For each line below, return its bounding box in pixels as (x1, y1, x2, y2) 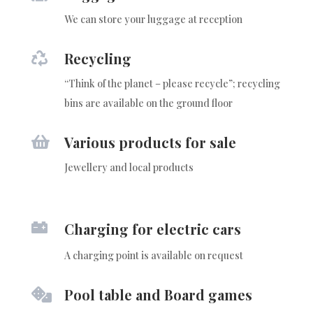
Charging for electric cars (64, 219, 241, 238)
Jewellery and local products (64, 160, 194, 174)
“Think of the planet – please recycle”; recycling (64, 76, 280, 90)
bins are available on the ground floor (64, 96, 233, 110)
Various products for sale (64, 132, 236, 152)
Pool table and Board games (64, 284, 252, 304)
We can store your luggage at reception (64, 12, 242, 26)
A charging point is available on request (64, 248, 243, 262)
